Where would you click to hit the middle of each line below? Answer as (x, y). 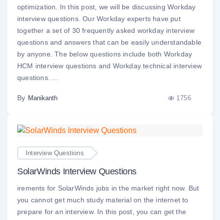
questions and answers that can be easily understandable (110, 42)
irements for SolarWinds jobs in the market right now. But (108, 188)
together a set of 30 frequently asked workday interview (106, 31)
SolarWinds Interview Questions (77, 172)
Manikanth (43, 98)
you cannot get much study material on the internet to (103, 200)
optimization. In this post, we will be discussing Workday (107, 7)
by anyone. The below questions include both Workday (105, 54)
